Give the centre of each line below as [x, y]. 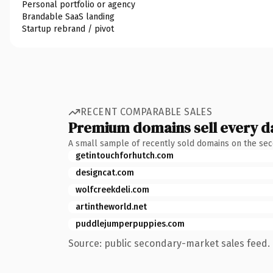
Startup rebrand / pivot [68, 29]
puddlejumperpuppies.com [130, 224]
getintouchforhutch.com [125, 155]
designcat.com [105, 172]
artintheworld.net [111, 207]
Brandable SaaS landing [68, 16]
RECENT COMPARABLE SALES [147, 112]
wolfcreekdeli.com [112, 190]
